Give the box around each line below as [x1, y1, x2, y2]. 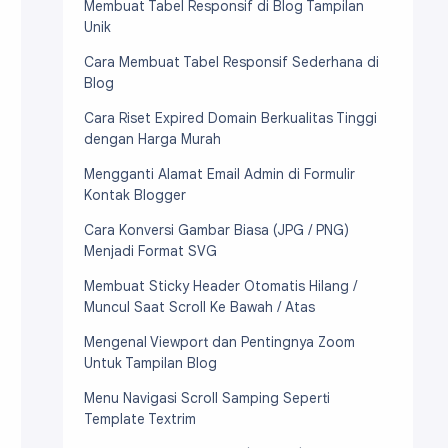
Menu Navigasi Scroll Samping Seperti [84, 389, 330, 407]
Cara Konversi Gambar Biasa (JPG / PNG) [84, 221, 349, 239]
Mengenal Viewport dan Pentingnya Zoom [84, 333, 355, 351]
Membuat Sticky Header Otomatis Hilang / [84, 277, 357, 295]
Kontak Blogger [84, 186, 186, 204]
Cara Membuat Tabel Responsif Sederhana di [84, 53, 379, 71]
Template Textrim [84, 410, 196, 428]
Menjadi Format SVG [84, 242, 217, 260]
